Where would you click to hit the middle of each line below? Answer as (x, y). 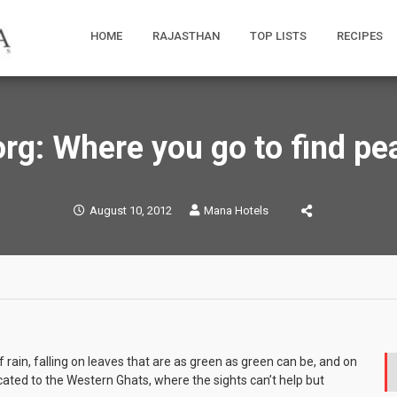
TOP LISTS (278, 36)
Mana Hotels (236, 210)
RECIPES (360, 36)
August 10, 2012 (130, 210)
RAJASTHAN (186, 36)
